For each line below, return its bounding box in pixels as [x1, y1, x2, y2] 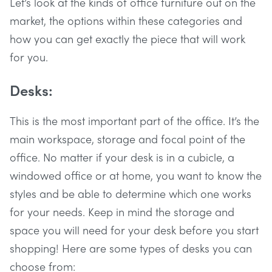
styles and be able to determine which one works [10, 185, 251, 201]
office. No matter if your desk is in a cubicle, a [10, 149, 234, 165]
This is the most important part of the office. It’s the [10, 112, 259, 128]
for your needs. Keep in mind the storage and [10, 203, 234, 219]
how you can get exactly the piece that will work [10, 30, 245, 46]
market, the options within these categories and [10, 12, 242, 28]
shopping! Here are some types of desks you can [10, 240, 252, 256]
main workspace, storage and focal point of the [10, 131, 245, 146]
